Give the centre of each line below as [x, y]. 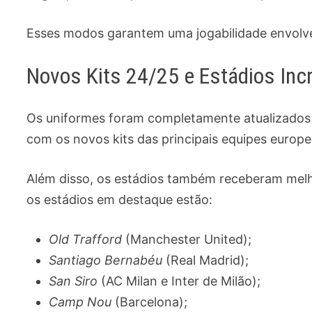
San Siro [73, 281]
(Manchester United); [187, 239]
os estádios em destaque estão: [120, 199]
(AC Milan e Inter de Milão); [179, 281]
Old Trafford [86, 239]
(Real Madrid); [206, 260]
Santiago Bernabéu [106, 260]
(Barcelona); [150, 302]
